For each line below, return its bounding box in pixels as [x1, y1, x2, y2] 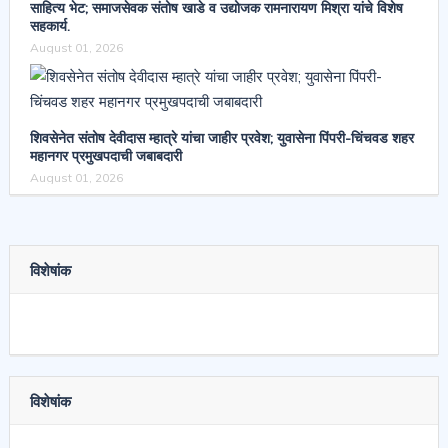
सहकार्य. [29, 16, 70, 35]
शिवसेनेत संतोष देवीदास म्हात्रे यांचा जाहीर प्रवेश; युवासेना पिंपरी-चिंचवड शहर [29, 128, 414, 147]
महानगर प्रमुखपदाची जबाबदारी [29, 146, 182, 165]
